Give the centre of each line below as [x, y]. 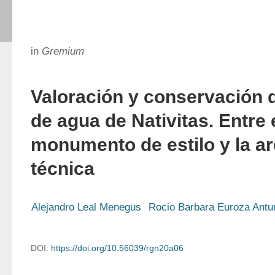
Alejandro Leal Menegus [86, 207]
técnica [63, 168]
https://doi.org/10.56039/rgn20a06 [117, 248]
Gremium [63, 51]
